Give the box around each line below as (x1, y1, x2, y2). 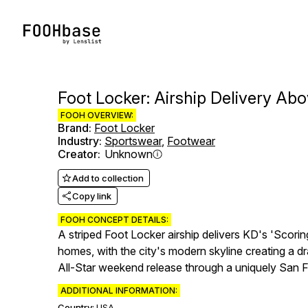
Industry (58, 134, 99, 148)
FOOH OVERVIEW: (60, 110, 133, 120)
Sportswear (104, 134, 162, 148)
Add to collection (72, 173, 144, 184)
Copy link (72, 190, 111, 201)
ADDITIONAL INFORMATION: (60, 285, 177, 296)
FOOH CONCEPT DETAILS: (60, 214, 168, 225)
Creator (58, 147, 98, 161)
